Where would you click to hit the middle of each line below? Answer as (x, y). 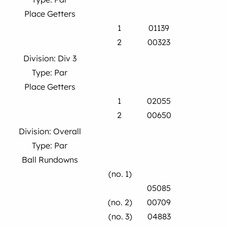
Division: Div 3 (50, 58)
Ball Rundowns (50, 160)
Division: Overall (50, 131)
